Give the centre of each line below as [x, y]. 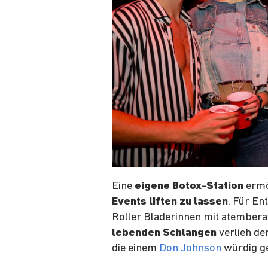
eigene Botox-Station [189, 186]
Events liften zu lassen [170, 202]
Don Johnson [190, 248]
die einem [135, 248]
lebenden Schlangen [164, 233]
